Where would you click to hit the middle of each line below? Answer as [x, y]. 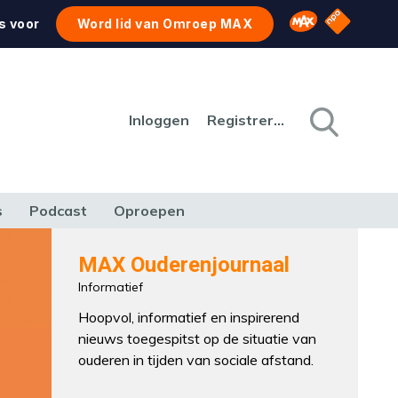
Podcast [58, 211]
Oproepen [149, 211]
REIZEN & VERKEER [217, 243]
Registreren [279, 120]
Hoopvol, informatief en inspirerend [189, 317]
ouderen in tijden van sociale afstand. [196, 360]
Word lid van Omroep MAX [165, 24]
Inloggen [159, 120]
